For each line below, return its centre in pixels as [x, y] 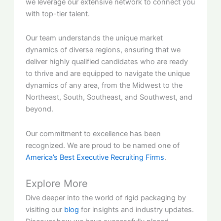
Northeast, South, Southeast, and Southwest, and [109, 97]
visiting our [45, 210]
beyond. [40, 109]
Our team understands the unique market [94, 38]
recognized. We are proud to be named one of [103, 145]
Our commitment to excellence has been [93, 133]
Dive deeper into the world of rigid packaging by [106, 198]
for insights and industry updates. [137, 210]
